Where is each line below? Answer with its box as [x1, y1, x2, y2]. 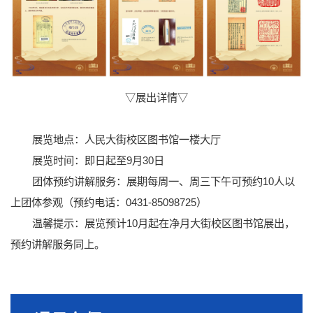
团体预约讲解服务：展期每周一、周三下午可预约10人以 [31, 175, 295, 188]
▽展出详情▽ [125, 92, 188, 104]
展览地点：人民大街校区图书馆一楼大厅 [31, 133, 221, 146]
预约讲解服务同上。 [10, 238, 105, 251]
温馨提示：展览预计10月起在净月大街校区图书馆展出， [31, 217, 295, 230]
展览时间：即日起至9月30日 [31, 154, 164, 167]
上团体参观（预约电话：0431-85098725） [10, 196, 207, 209]
